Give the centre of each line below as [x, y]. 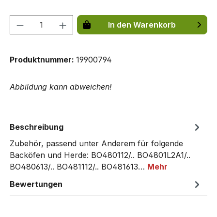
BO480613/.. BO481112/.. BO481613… [78, 167]
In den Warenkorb [142, 25]
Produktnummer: [43, 60]
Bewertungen [36, 184]
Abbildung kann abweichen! [61, 87]
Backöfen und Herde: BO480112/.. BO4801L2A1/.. [100, 155]
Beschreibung [37, 127]
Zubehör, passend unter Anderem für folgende [96, 144]
